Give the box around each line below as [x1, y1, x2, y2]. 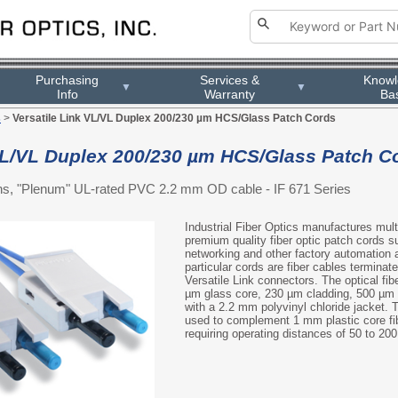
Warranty [203, 86, 255, 101]
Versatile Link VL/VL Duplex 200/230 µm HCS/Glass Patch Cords [12, 112, 336, 124]
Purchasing [36, 72, 99, 87]
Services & [199, 72, 259, 87]
